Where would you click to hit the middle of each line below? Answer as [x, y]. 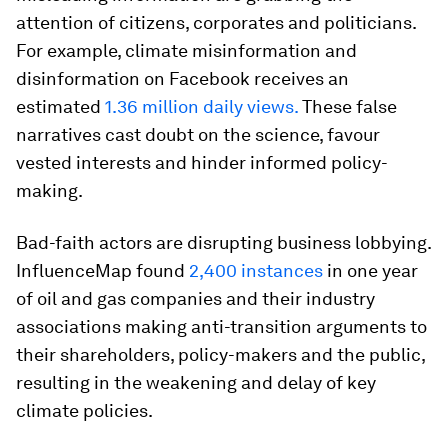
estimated [60, 106]
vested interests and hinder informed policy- [202, 162]
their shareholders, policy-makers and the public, [220, 354]
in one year [370, 270]
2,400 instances [256, 270]
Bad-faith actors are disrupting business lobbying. [223, 242]
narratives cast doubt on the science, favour [198, 134]
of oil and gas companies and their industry [195, 298]
